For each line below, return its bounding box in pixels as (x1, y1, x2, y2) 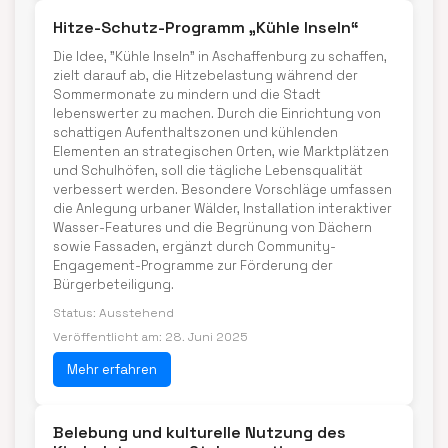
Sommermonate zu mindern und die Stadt (53, 86, 321, 103)
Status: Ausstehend (53, 305, 174, 321)
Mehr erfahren (67, 361, 157, 378)
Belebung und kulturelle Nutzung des (53, 422, 346, 443)
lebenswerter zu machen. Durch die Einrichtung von (53, 105, 381, 122)
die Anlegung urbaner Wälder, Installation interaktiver (53, 200, 392, 217)
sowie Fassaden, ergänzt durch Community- (53, 238, 336, 255)
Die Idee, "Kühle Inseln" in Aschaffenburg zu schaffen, (53, 48, 387, 65)
